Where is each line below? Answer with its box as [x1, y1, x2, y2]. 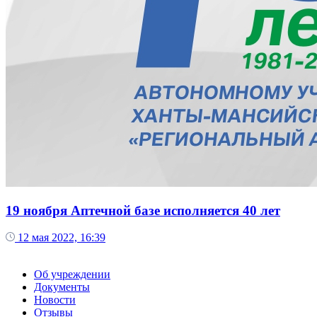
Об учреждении [34, 268, 110, 281]
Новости [34, 294, 76, 306]
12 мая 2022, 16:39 [18, 231, 105, 244]
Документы [34, 281, 90, 294]
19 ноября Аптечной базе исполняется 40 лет [6, 202, 280, 218]
